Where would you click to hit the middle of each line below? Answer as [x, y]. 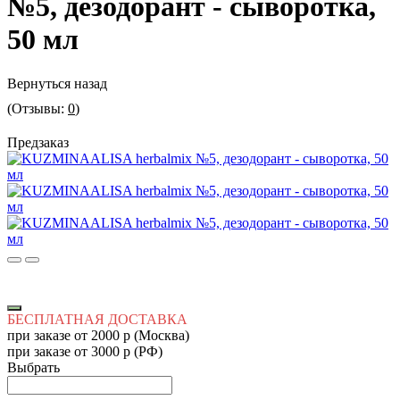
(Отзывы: [37, 108]
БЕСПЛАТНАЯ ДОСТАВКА [97, 319]
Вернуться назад [57, 83]
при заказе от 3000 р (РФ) [85, 351]
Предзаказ [38, 142]
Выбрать [33, 367]
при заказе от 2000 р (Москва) [98, 335]
